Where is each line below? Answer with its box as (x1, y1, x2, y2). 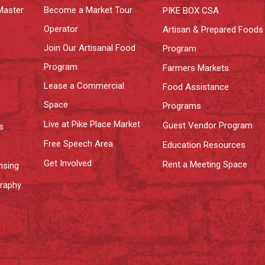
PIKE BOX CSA (162, 5, 219, 16)
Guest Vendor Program (162, 120, 253, 131)
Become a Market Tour (44, 5, 133, 15)
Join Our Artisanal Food (44, 43, 136, 53)
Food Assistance (162, 82, 229, 92)
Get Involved (44, 158, 92, 169)
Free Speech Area (44, 138, 114, 149)
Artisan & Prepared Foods (162, 24, 263, 35)
